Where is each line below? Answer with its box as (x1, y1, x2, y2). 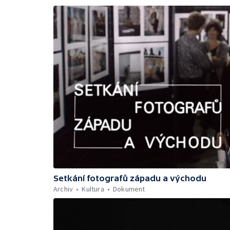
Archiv (53, 184, 73, 194)
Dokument (113, 184, 145, 194)
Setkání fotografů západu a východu (53, 173, 206, 183)
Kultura (82, 184, 104, 194)
